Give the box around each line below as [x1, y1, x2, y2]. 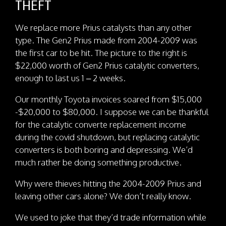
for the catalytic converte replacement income [15, 119, 186, 130]
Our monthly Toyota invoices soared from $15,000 [15, 93, 202, 104]
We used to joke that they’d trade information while [15, 211, 206, 222]
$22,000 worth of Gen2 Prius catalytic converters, [15, 60, 199, 71]
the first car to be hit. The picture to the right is [15, 47, 187, 58]
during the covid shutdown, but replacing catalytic [15, 131, 200, 142]
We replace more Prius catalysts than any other [15, 22, 192, 33]
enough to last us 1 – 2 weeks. [15, 72, 126, 83]
